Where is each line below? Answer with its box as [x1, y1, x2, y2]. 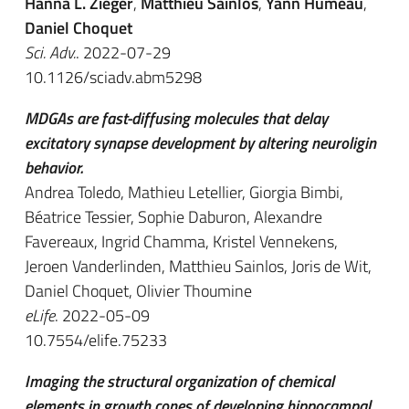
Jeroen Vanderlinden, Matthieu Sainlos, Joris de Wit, [25, 254, 372, 278]
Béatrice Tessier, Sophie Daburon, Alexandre [25, 204, 322, 229]
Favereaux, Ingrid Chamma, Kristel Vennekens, [25, 229, 338, 254]
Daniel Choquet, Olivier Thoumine [25, 278, 252, 303]
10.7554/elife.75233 [25, 328, 167, 352]
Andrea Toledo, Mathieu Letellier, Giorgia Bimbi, [25, 180, 343, 204]
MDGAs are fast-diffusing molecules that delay [25, 106, 328, 131]
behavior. [25, 155, 83, 180]
